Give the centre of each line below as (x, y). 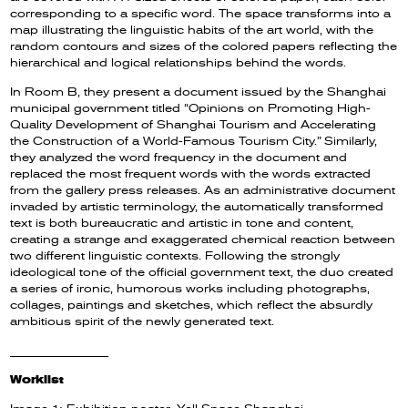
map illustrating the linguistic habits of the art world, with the (192, 30)
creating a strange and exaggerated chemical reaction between (203, 239)
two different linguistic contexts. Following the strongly (175, 255)
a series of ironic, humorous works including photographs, (190, 288)
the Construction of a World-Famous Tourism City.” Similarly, (194, 141)
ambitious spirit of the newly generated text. (143, 321)
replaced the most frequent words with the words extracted (191, 173)
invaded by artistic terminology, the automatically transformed (197, 206)
